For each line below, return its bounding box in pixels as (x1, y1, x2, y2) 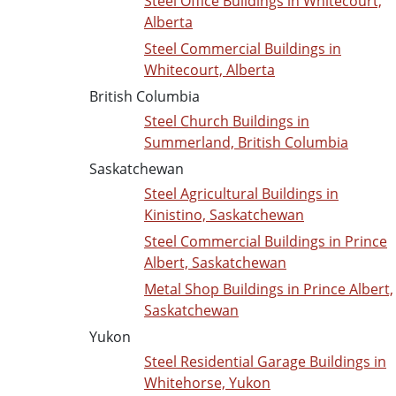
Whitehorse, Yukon (144, 373, 270, 393)
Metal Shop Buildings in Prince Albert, (144, 279, 393, 300)
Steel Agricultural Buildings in (144, 184, 339, 204)
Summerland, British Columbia (144, 133, 348, 153)
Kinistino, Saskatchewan (144, 205, 304, 225)
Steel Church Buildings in (144, 111, 309, 132)
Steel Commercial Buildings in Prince (144, 232, 387, 252)
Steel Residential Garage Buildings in (144, 352, 386, 372)
